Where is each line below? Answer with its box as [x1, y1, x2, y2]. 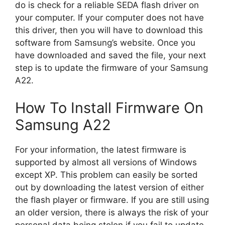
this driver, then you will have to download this [15, 25, 203, 35]
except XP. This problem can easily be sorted [15, 170, 198, 180]
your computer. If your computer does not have [15, 12, 204, 23]
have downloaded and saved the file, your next [15, 50, 206, 60]
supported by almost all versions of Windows [15, 157, 197, 167]
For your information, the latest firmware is [15, 145, 186, 155]
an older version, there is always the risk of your [15, 207, 208, 217]
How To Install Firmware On [15, 99, 203, 117]
